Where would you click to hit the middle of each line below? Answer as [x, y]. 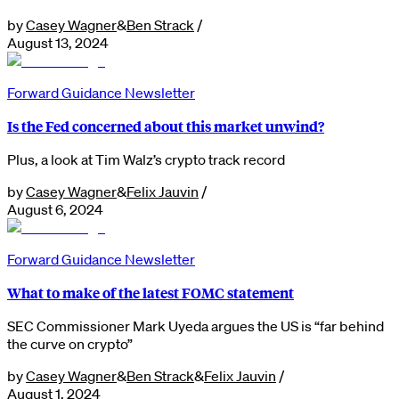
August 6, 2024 [55, 209]
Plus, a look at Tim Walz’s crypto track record [146, 159]
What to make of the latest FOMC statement [151, 292]
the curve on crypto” [70, 343]
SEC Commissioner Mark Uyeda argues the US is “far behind [195, 326]
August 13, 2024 [58, 42]
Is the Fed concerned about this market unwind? [166, 126]
